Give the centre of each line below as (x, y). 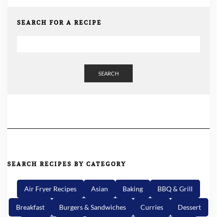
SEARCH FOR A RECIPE (59, 23)
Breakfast (30, 207)
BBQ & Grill (175, 189)
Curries (152, 207)
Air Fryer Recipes (50, 189)
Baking (133, 189)
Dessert (189, 207)
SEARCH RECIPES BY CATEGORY (67, 164)
